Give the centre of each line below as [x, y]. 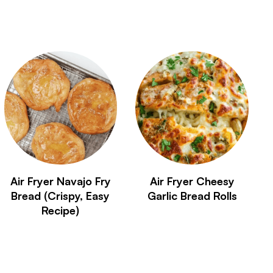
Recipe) [61, 210]
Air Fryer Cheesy [192, 181]
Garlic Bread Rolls [192, 195]
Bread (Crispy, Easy [61, 195]
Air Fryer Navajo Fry [60, 181]
